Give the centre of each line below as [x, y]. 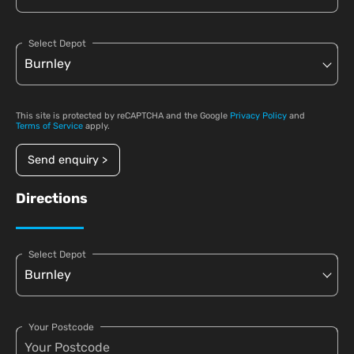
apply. [96, 126]
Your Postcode [61, 327]
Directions [52, 198]
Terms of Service [49, 126]
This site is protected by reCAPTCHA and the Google [123, 116]
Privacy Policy [258, 116]
